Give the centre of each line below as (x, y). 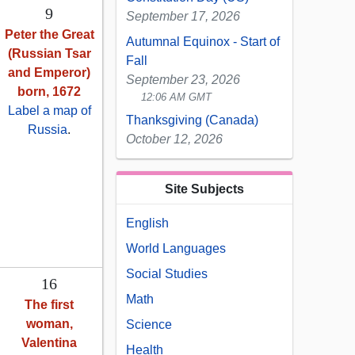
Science (149, 325)
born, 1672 (49, 92)
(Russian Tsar (49, 54)
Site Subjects (204, 189)
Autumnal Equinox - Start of (203, 42)
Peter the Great (49, 35)
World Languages (176, 249)
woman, (49, 324)
